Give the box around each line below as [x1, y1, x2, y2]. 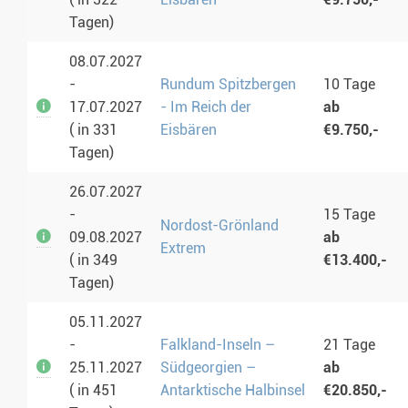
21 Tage [323, 336, 375, 354]
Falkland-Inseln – [160, 336, 275, 354]
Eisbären [160, 121, 217, 139]
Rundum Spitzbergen [160, 76, 296, 94]
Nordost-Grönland [160, 217, 279, 235]
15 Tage [323, 206, 375, 224]
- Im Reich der [160, 98, 251, 117]
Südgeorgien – [160, 359, 256, 377]
